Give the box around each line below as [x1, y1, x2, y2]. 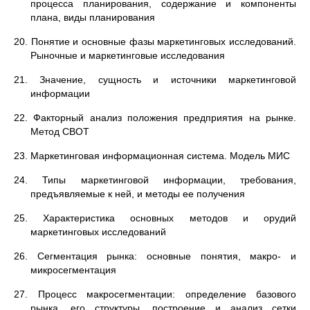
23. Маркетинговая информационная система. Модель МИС [14, 150, 290, 161]
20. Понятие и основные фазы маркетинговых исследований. [14, 36, 296, 47]
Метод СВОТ [30, 126, 89, 137]
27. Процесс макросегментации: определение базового [14, 289, 296, 300]
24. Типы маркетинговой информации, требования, [14, 174, 296, 185]
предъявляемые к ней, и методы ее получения [30, 188, 245, 199]
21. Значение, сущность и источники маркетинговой [14, 74, 296, 85]
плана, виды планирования [30, 12, 155, 23]
